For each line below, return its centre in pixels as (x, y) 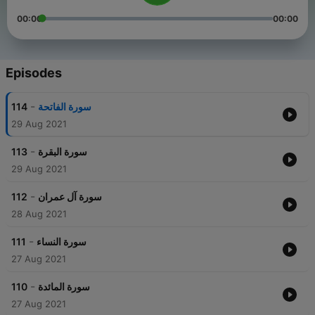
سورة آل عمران (70, 197)
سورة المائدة (64, 287)
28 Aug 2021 (39, 214)
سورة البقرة (63, 152)
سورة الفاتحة (65, 107)
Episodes (34, 73)
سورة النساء (62, 242)
